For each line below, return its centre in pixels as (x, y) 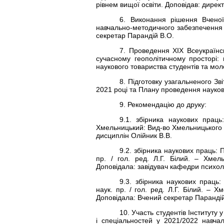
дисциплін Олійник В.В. (134, 135)
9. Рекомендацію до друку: (163, 104)
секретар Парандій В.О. (135, 35)
